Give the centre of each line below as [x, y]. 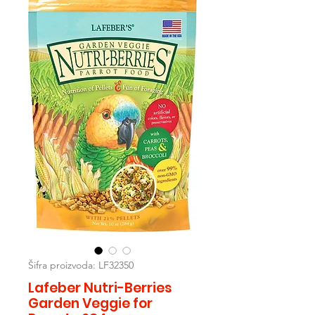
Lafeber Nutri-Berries [100, 288]
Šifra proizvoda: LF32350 [81, 265]
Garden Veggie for [90, 304]
